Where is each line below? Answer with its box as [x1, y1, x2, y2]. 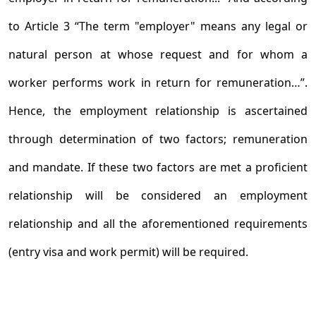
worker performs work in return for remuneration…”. [8, 75, 308, 90]
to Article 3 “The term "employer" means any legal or [8, 18, 308, 34]
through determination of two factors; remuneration [8, 131, 308, 147]
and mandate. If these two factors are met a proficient [8, 159, 308, 175]
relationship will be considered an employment [8, 188, 308, 203]
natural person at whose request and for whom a [8, 47, 308, 62]
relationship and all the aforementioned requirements [8, 216, 308, 231]
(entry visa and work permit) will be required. [8, 244, 248, 260]
